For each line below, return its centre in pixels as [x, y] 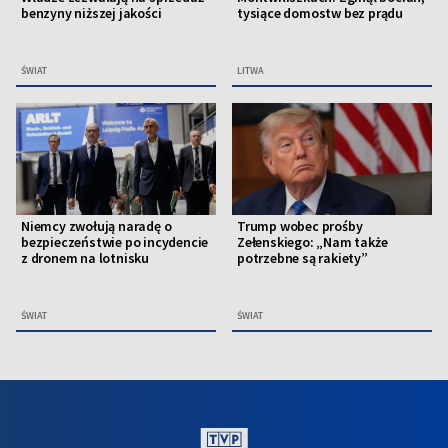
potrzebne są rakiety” [302, 258]
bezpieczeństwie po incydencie [115, 242]
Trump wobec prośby [300, 226]
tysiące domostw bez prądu [320, 13]
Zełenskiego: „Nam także [312, 242]
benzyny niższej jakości [91, 13]
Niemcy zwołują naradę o [96, 226]
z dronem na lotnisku [85, 258]
